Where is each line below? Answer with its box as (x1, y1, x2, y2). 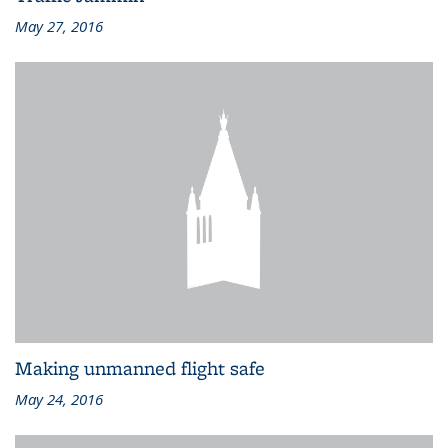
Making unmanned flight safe (15, 354, 265, 381)
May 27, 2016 (15, 16, 103, 37)
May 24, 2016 (15, 388, 103, 409)
